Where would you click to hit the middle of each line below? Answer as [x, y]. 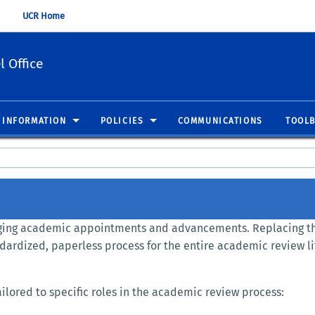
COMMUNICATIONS [220, 121]
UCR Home [44, 16]
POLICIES [122, 121]
